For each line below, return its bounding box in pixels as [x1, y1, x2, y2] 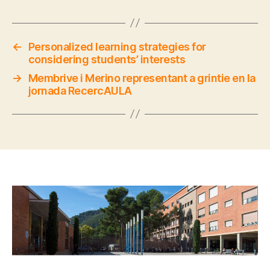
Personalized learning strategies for [28, 40, 206, 53]
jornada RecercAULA [28, 84, 132, 97]
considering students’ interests [28, 52, 186, 66]
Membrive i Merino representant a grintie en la [28, 71, 256, 84]
